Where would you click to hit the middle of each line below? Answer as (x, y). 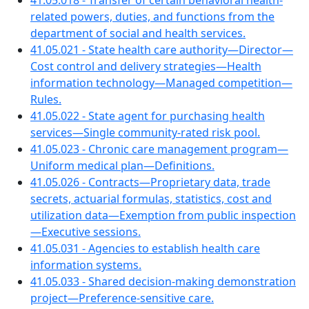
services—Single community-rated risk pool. (145, 132)
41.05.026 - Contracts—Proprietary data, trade (150, 182)
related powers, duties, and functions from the (152, 17)
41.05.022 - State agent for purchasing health (148, 116)
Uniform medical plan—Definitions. (122, 166)
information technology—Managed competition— (161, 83)
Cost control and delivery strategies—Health (146, 66)
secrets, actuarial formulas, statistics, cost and (151, 199)
